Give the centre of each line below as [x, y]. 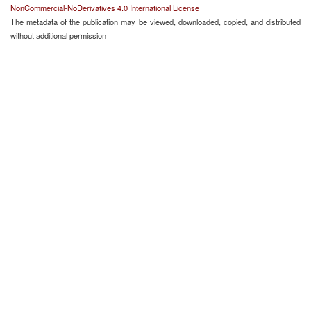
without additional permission [58, 35]
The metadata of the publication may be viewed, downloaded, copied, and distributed [155, 22]
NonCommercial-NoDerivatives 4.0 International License [105, 8]
